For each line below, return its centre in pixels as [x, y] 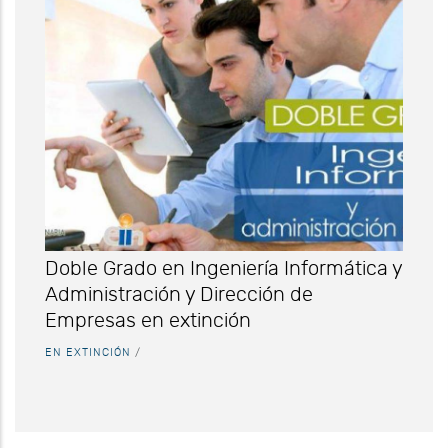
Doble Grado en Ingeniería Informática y [223, 268]
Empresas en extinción [148, 320]
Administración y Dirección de [179, 294]
